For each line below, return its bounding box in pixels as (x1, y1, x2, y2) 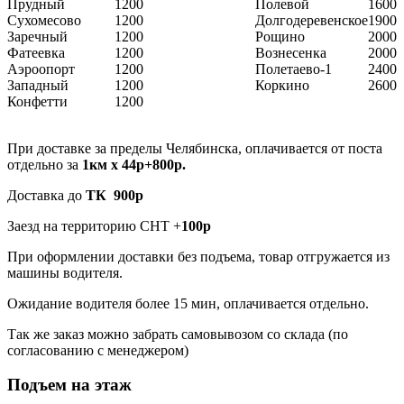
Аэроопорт (7, 60, 75, 77)
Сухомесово (7, 12, 81, 28)
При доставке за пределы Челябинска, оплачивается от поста (7, 140, 382, 156)
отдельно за (7, 156, 82, 172)
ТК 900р (86, 187, 143, 203)
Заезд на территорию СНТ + (7, 217, 181, 234)
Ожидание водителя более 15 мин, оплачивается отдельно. (7, 295, 369, 311)
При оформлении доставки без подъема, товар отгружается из (7, 248, 390, 264)
